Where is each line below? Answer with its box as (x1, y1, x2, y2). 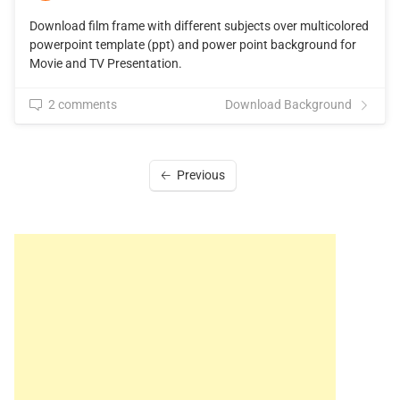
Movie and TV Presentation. (29, 56, 182, 71)
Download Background (225, 97, 352, 112)
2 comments (48, 97, 117, 112)
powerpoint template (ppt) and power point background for (29, 37, 356, 53)
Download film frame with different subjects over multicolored (29, 19, 369, 34)
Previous (177, 168, 225, 183)
